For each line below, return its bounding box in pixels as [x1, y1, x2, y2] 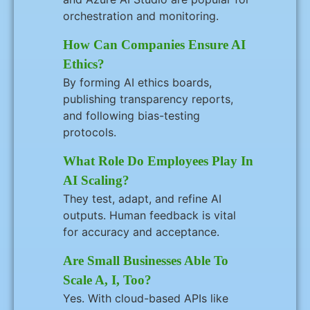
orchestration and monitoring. [63, 9, 219, 23]
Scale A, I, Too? [63, 273, 152, 287]
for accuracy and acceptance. [63, 225, 219, 239]
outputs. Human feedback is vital [63, 208, 236, 222]
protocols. [63, 125, 116, 139]
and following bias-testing [63, 109, 200, 122]
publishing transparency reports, [63, 92, 233, 106]
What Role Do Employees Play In [63, 154, 253, 168]
